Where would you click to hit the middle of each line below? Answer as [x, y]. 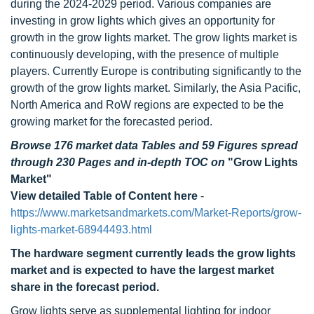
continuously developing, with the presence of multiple [145, 54]
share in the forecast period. [85, 287]
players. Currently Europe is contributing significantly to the [156, 71]
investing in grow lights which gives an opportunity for [143, 21]
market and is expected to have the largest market [142, 270]
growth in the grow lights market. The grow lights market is [154, 37]
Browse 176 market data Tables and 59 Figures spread [154, 145]
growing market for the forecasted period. [111, 122]
